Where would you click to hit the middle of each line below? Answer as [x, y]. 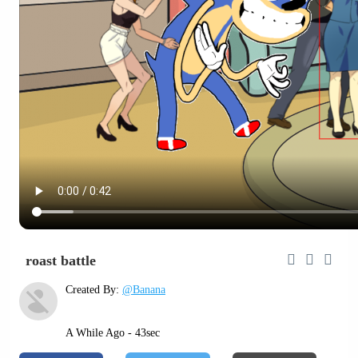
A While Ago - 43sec [113, 333]
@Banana [144, 290]
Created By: [94, 290]
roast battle [61, 260]
